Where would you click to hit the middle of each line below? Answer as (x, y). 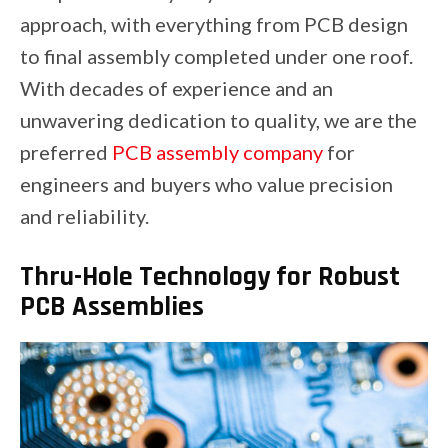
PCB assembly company (217, 152)
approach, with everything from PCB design (214, 24)
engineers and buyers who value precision (206, 184)
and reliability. (84, 216)
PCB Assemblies (112, 307)
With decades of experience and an (176, 88)
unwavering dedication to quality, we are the (218, 120)
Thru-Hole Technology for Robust (210, 277)
